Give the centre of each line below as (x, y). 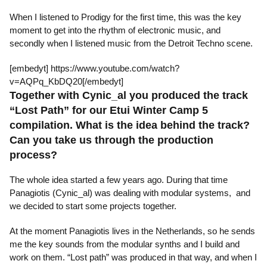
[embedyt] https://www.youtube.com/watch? (94, 68)
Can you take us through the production (111, 140)
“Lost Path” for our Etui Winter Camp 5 (109, 110)
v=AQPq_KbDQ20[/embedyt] (66, 81)
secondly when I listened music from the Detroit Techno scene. (131, 44)
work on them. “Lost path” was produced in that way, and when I (133, 257)
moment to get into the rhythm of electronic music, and (115, 30)
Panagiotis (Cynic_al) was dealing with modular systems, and (130, 193)
